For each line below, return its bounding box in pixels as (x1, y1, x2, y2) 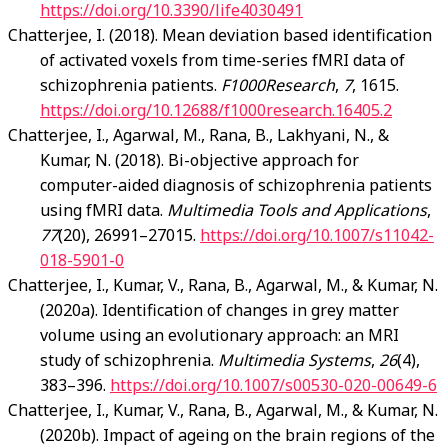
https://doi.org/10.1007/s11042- (200, 224, 434, 247)
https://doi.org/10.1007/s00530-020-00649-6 (110, 374, 437, 397)
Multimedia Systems (218, 349, 371, 372)
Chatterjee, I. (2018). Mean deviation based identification (8, 24, 432, 47)
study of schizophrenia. (40, 349, 218, 372)
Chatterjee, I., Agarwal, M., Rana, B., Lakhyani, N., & (8, 124, 389, 147)
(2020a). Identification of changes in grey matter (40, 299, 399, 322)
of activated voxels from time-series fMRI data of (40, 49, 405, 72)
